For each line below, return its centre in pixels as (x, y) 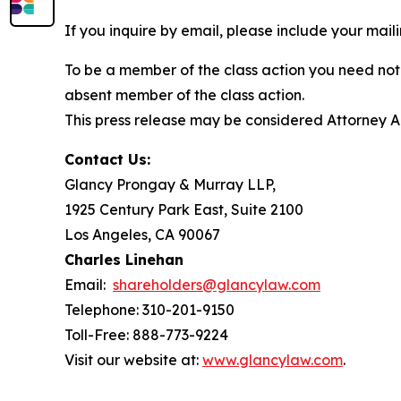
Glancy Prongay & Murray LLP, (170, 184)
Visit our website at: (133, 359)
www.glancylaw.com (273, 359)
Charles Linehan (124, 259)
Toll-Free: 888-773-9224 (146, 334)
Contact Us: (107, 159)
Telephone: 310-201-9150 (149, 309)
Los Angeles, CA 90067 (142, 234)
